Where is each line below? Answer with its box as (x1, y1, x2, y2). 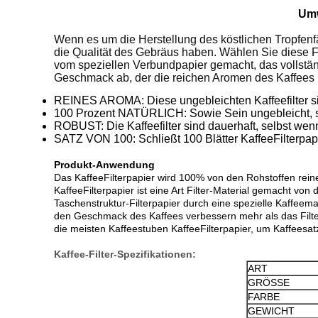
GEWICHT (248, 305, 295, 317)
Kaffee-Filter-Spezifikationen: (54, 248, 196, 260)
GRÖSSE (248, 277, 290, 288)
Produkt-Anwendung (54, 159, 155, 170)
